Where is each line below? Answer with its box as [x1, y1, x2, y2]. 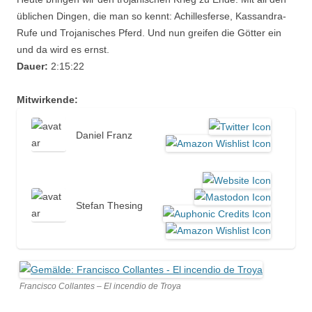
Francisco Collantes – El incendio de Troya [19, 281, 181, 291]
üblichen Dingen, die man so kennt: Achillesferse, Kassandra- [17, 10, 286, 22]
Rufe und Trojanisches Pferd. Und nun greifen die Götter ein [17, 27, 281, 38]
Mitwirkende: [17, 94, 78, 105]
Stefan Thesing [76, 200, 143, 211]
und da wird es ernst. [17, 44, 109, 55]
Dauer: [17, 61, 48, 72]
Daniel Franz [76, 130, 132, 141]
